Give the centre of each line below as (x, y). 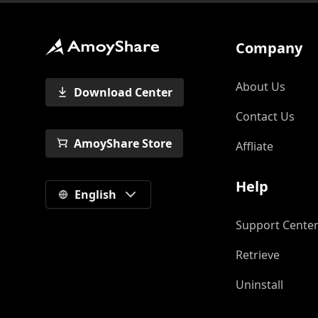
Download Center (123, 92)
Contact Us (265, 116)
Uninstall (259, 285)
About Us (261, 87)
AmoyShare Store (123, 143)
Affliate (254, 146)
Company (269, 48)
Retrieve (258, 255)
